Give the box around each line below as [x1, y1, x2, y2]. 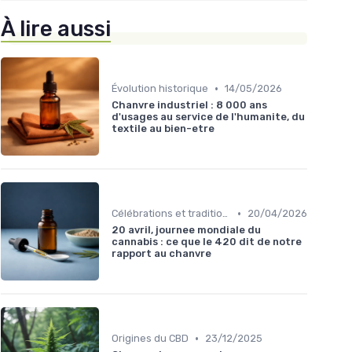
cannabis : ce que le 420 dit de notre [112, 236, 302, 248]
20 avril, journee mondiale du [112, 224, 261, 236]
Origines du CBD [112, 332, 189, 345]
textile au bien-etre [112, 123, 214, 135]
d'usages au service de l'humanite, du [112, 111, 305, 123]
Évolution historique [112, 82, 208, 95]
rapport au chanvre [112, 247, 211, 260]
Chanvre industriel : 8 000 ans [112, 99, 267, 112]
